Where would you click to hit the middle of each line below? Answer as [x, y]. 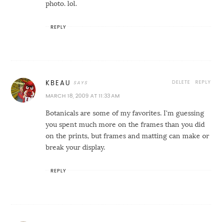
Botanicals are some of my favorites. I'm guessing [125, 113]
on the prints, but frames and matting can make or [128, 136]
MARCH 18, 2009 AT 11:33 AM [83, 96]
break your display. [76, 147]
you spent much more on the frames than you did [125, 124]
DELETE [181, 82]
